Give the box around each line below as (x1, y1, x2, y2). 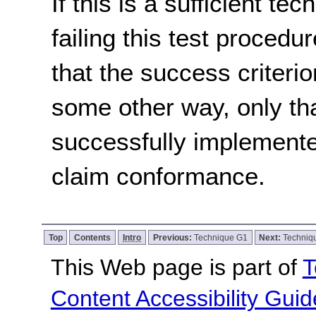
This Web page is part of (50, 255, 303, 281)
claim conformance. (51, 162, 266, 190)
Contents (74, 233, 111, 243)
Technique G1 (193, 233, 248, 243)
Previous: (152, 233, 194, 243)
